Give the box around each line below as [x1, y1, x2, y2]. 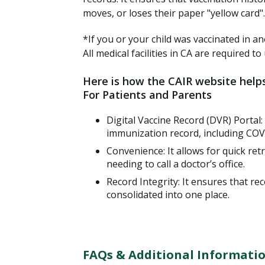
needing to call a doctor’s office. [106, 157, 245, 170]
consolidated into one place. [106, 188, 232, 201]
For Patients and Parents [83, 87, 212, 102]
